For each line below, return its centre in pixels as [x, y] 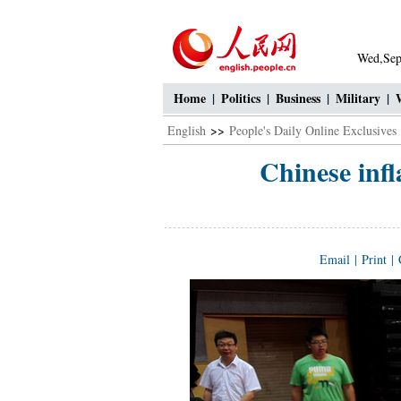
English [187, 130]
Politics [241, 98]
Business [298, 98]
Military [358, 98]
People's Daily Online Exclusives [313, 130]
